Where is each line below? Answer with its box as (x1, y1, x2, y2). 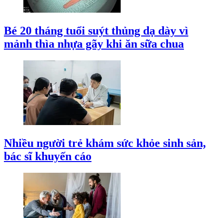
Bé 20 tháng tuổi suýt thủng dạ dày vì (4, 24, 188, 37)
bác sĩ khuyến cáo (4, 149, 91, 163)
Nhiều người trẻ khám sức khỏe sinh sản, (4, 136, 206, 149)
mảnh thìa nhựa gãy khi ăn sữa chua (4, 37, 184, 50)
